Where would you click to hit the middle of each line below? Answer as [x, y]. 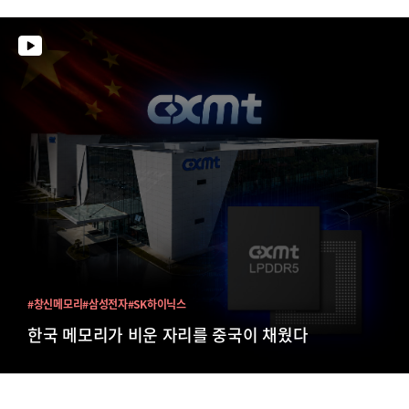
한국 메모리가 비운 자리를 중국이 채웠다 [168, 335]
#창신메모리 [55, 304]
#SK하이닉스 [157, 304]
